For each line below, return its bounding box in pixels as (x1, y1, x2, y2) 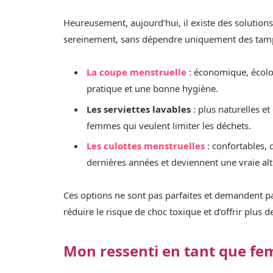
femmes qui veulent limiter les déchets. (87, 119, 252, 132)
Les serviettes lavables (87, 102, 191, 115)
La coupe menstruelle (87, 65, 187, 78)
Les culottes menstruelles (87, 140, 205, 152)
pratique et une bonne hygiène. (87, 82, 219, 94)
